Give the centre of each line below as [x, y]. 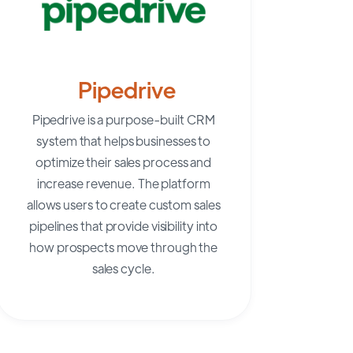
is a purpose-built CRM [150, 119]
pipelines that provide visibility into [124, 225]
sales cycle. [123, 268]
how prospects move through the [124, 247]
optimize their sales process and [124, 162]
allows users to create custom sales [123, 204]
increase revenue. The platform [123, 183]
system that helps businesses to [124, 140]
